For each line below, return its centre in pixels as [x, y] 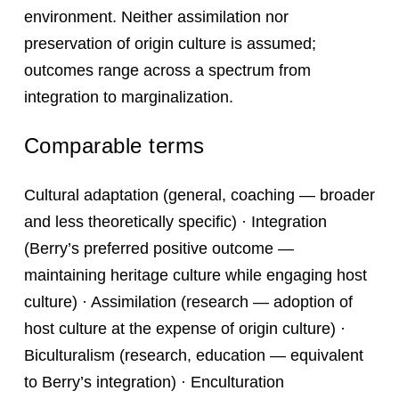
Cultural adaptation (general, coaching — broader [199, 195]
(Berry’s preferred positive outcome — [159, 248]
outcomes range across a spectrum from [167, 70]
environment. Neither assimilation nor [156, 17]
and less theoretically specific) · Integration [175, 222]
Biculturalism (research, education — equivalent [193, 355]
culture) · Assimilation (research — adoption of [188, 302]
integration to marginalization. [128, 97]
